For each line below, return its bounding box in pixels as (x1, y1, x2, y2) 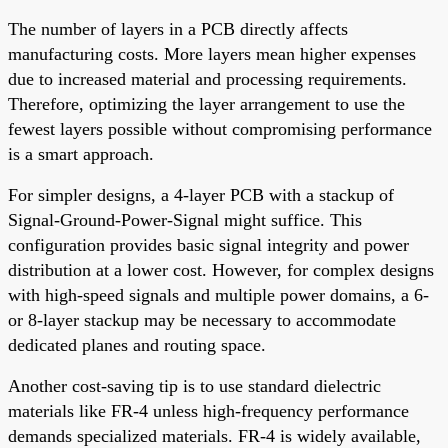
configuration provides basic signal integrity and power (8, 234, 409, 255)
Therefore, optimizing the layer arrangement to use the (8, 93, 405, 114)
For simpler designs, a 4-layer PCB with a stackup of (8, 184, 394, 205)
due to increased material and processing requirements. (8, 68, 407, 89)
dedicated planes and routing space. (8, 334, 266, 355)
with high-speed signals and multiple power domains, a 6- (8, 284, 429, 305)
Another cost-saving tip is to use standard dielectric (8, 375, 381, 396)
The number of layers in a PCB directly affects (8, 18, 348, 39)
